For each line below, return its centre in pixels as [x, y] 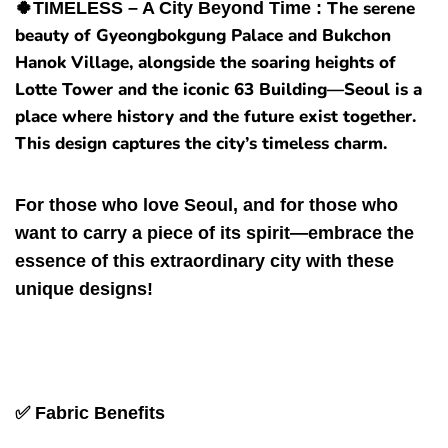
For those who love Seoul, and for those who [206, 205]
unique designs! [84, 289]
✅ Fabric [54, 413]
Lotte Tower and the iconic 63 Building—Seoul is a [218, 90]
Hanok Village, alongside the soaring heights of [205, 63]
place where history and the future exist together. [215, 117]
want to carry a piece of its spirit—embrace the [214, 233]
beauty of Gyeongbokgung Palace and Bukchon [203, 36]
